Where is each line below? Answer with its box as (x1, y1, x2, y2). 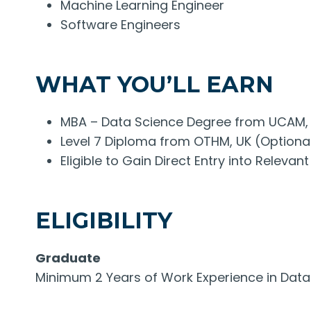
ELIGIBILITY (35, 206, 172, 234)
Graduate (35, 249, 101, 267)
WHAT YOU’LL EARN (35, 70, 274, 98)
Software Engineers (60, 15, 180, 33)
